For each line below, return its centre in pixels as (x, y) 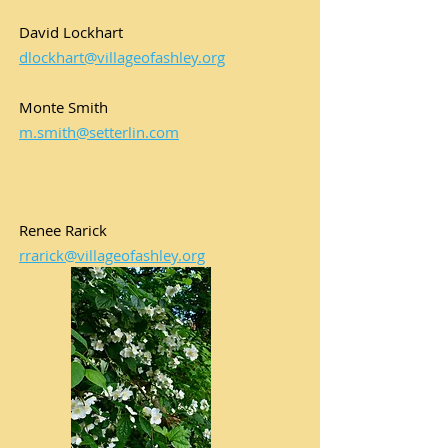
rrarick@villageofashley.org (112, 255)
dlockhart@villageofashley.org (122, 57)
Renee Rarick (63, 230)
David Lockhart (71, 32)
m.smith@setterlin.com (99, 132)
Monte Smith (63, 107)
